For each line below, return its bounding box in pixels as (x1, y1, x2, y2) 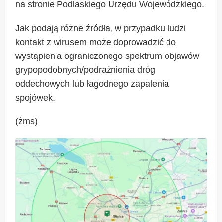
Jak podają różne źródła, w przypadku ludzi (15, 23, 186, 34)
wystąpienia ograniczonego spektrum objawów (15, 51, 200, 61)
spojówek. (15, 93, 55, 103)
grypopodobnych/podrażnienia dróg (15, 65, 156, 75)
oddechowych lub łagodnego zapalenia (15, 79, 169, 89)
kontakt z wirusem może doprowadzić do (15, 37, 176, 48)
